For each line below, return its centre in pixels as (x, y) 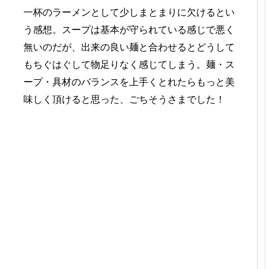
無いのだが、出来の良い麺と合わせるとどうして (129, 47)
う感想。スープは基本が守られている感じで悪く (129, 30)
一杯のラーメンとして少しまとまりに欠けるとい (129, 12)
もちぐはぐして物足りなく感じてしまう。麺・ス (129, 65)
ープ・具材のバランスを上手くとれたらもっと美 (129, 82)
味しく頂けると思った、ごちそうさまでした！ (124, 99)
